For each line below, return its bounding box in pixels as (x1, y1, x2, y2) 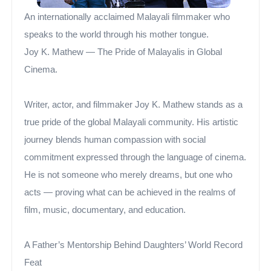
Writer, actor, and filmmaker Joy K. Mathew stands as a (24, 100, 243, 109)
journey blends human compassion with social (24, 135, 206, 145)
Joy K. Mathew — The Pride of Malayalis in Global (24, 47, 223, 57)
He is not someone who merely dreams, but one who (24, 170, 233, 180)
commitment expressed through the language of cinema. (24, 152, 247, 162)
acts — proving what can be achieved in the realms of (24, 188, 236, 197)
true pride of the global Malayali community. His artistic (24, 117, 239, 127)
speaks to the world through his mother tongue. (24, 30, 209, 39)
